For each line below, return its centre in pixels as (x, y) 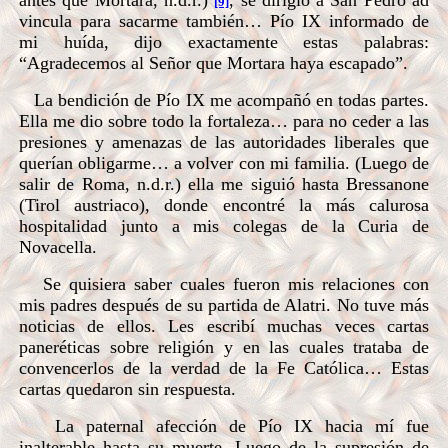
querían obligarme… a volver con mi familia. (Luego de (224, 162)
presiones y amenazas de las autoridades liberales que (224, 141)
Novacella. (58, 246)
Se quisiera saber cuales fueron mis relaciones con (224, 283)
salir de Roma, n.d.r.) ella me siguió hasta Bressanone (224, 183)
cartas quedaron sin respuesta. (127, 388)
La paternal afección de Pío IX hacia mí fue (224, 425)
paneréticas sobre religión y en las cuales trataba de (224, 346)
